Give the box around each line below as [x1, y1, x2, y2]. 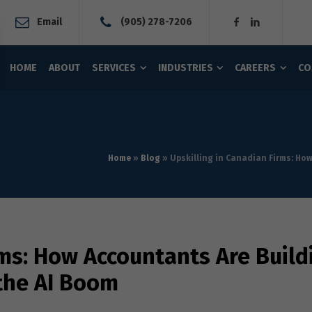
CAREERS [235, 62, 276, 74]
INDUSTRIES [157, 62, 213, 74]
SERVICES [92, 62, 136, 74]
